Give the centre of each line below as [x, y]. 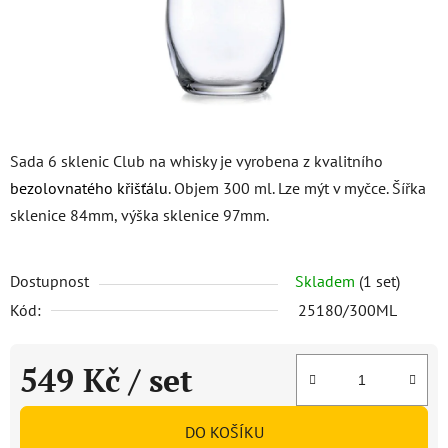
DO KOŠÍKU [224, 432]
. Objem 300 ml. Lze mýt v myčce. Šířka [297, 188]
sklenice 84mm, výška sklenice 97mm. [139, 215]
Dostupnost [49, 281]
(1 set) [379, 281]
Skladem [327, 281]
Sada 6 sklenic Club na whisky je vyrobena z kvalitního [196, 161]
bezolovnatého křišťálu [89, 188]
